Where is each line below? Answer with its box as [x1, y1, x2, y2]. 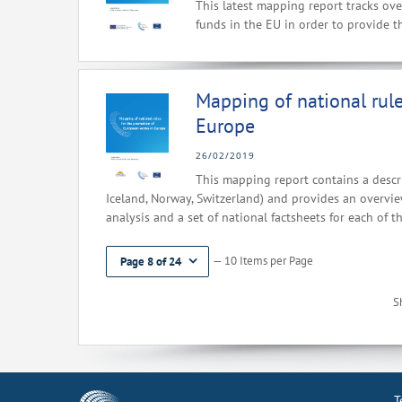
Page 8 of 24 [120, 254, 181, 269]
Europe [196, 113, 255, 138]
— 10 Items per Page [213, 253, 313, 268]
